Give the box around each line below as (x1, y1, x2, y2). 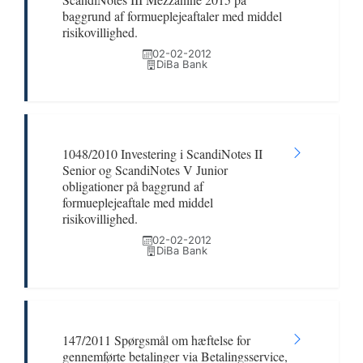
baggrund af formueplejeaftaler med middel (62, 7, 282, 24)
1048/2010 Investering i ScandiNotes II (62, 145, 263, 162)
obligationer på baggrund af (62, 177, 203, 194)
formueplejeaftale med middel (62, 194, 213, 211)
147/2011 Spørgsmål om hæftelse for (62, 331, 250, 348)
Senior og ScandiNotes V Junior (62, 161, 228, 178)
